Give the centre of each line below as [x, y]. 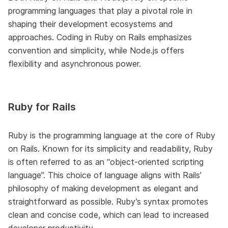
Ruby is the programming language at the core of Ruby [112, 135]
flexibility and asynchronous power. [75, 63]
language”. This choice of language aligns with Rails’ [105, 175]
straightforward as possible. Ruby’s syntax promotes [108, 201]
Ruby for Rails [42, 107]
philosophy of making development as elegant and [103, 188]
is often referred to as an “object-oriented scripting [106, 162]
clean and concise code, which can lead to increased [109, 215]
